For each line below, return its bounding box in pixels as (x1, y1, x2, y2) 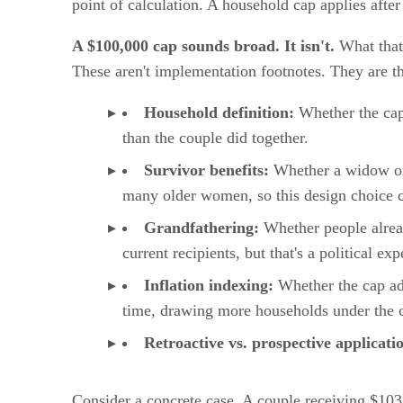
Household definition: (144, 103, 294, 122)
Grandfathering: (144, 219, 259, 237)
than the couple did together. (122, 129, 309, 148)
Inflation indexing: (144, 276, 273, 295)
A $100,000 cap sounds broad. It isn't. (72, 37, 335, 56)
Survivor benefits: (144, 161, 269, 180)
